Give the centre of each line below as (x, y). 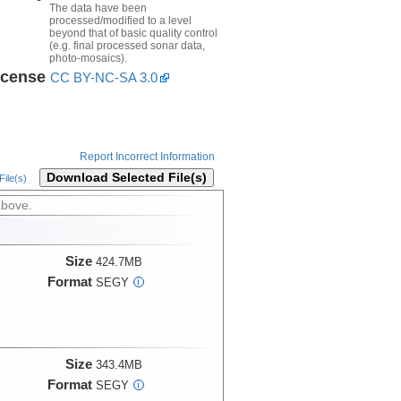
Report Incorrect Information (147, 157)
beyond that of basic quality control (133, 33)
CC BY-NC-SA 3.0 (103, 77)
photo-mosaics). (88, 58)
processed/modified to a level (120, 20)
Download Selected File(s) (126, 178)
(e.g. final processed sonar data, (127, 45)
